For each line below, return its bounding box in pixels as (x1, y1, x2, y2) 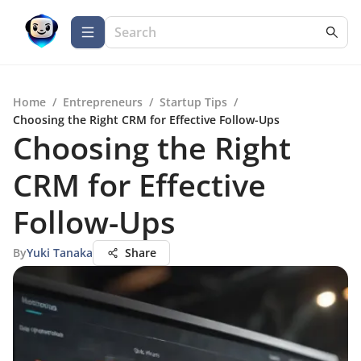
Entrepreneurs (63, 94, 143, 110)
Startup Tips (160, 94, 227, 110)
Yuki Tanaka (27, 245, 93, 260)
